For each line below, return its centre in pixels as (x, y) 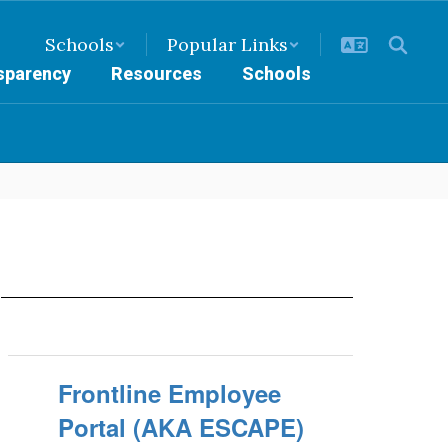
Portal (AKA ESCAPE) (181, 427)
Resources (156, 73)
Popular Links (227, 44)
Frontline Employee (170, 393)
